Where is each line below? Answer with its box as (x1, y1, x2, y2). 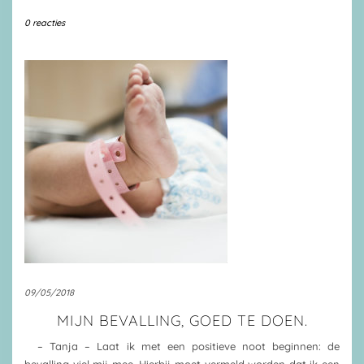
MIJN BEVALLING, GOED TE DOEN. (56, 311, 308, 330)
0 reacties (24, 17, 65, 28)
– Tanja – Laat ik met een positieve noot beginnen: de (24, 340, 340, 353)
